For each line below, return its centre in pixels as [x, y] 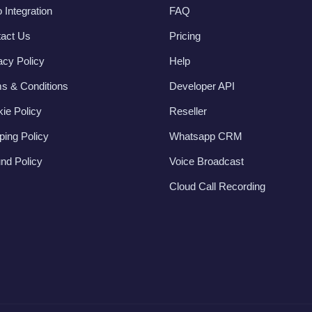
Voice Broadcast [206, 161]
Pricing [185, 36]
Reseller [188, 111]
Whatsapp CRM [205, 136]
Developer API [202, 86]
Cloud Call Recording [217, 186]
